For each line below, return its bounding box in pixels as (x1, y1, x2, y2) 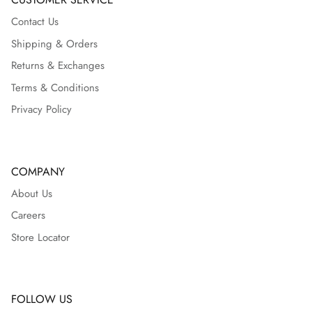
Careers (11, 208, 45, 224)
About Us (11, 185, 52, 201)
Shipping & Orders (11, 36, 97, 52)
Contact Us (11, 14, 58, 30)
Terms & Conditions (11, 79, 99, 95)
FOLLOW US (11, 291, 72, 308)
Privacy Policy (11, 102, 72, 118)
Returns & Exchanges (11, 58, 104, 74)
